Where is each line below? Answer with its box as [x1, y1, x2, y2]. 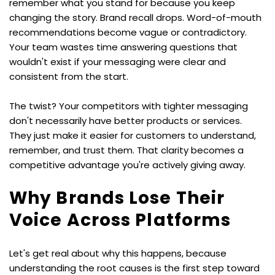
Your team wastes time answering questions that [9, 40, 238, 53]
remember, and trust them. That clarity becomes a [9, 143, 244, 157]
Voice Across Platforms [9, 207, 231, 232]
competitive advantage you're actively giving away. [9, 158, 246, 171]
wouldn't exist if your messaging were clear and [9, 55, 226, 68]
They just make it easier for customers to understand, [9, 128, 256, 142]
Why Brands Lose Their [9, 185, 225, 210]
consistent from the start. [9, 69, 128, 83]
